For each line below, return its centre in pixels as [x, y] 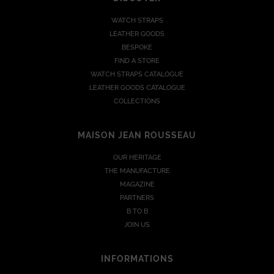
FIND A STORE [137, 61]
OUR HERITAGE [137, 157]
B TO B [137, 211]
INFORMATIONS [137, 258]
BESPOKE [137, 47]
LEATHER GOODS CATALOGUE [137, 87]
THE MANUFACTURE [137, 171]
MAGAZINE [137, 184]
